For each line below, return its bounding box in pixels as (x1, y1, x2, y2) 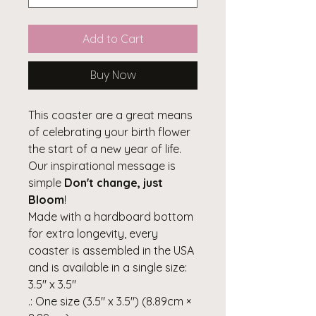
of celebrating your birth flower (28, 124, 190, 139)
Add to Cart (82, 31, 144, 46)
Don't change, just (64, 175, 163, 190)
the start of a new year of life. (28, 141, 181, 156)
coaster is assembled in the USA (28, 243, 194, 257)
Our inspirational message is (28, 158, 176, 173)
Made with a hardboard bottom (28, 209, 193, 224)
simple (28, 175, 64, 190)
